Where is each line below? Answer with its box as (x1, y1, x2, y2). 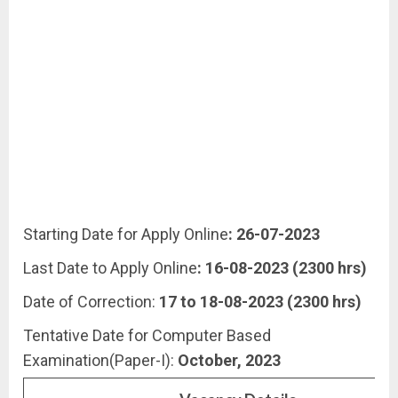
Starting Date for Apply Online (23, 225, 228, 243)
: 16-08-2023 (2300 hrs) (197, 259, 367, 277)
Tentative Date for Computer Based (23, 326, 271, 345)
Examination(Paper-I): (23, 351, 178, 370)
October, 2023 (178, 351, 281, 370)
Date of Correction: (23, 292, 159, 311)
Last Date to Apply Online (23, 259, 197, 277)
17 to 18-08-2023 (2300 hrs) (159, 292, 362, 311)
